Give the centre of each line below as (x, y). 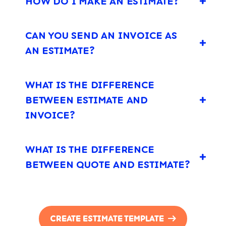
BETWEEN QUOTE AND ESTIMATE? (108, 164)
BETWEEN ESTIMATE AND (87, 100)
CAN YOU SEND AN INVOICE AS (101, 35)
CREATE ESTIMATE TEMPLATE (107, 219)
